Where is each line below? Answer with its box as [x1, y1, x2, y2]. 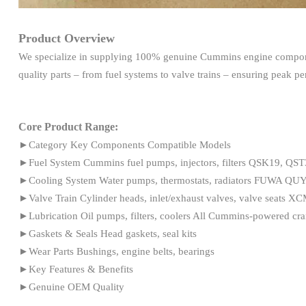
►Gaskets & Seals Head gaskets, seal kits [18, 227, 197, 239]
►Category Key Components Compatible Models [18, 139, 231, 150]
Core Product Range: [18, 120, 118, 133]
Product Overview [18, 31, 115, 45]
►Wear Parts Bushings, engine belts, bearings [18, 245, 214, 257]
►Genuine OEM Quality [18, 281, 124, 292]
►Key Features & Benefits [18, 263, 133, 275]
